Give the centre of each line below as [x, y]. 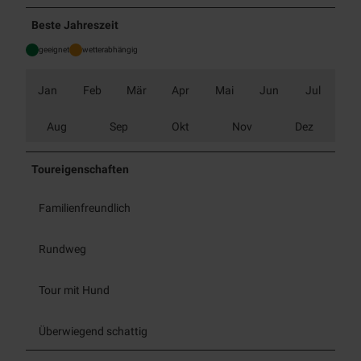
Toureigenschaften [81, 170]
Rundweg [62, 249]
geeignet [54, 50]
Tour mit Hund [74, 290]
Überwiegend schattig [93, 331]
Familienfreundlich [85, 207]
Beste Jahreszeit [75, 25]
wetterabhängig [110, 50]
